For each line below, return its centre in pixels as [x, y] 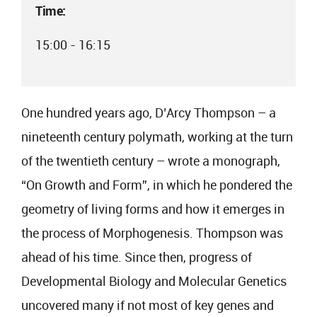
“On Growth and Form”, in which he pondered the [157, 185]
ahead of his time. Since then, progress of [137, 257]
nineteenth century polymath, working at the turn [157, 137]
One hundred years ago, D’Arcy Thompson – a [149, 113]
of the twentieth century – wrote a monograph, [151, 161]
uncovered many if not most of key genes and [148, 305]
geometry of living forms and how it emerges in [153, 209]
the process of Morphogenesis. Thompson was [152, 233]
